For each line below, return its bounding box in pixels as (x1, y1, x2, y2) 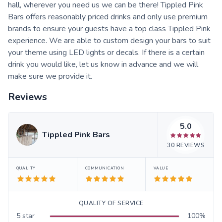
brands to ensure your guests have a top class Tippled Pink (8, 23, 211, 35)
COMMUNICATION (85, 166, 124, 171)
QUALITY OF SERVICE (78, 199, 144, 208)
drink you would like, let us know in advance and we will (8, 59, 198, 70)
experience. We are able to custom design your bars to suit (8, 35, 211, 47)
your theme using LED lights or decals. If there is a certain (8, 47, 205, 58)
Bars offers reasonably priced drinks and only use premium (8, 11, 208, 23)
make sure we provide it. (8, 71, 92, 82)
